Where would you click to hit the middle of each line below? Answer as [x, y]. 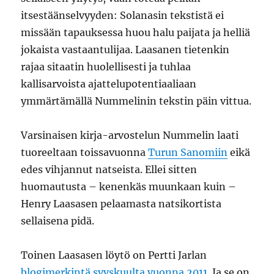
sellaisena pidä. [58, 221]
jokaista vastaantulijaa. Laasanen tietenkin [125, 50]
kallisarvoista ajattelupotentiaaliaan [109, 84]
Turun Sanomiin [188, 152]
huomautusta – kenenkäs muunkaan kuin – [129, 187]
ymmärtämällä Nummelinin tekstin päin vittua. [136, 101]
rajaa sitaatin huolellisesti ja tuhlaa [106, 67]
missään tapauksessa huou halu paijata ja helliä [136, 32]
